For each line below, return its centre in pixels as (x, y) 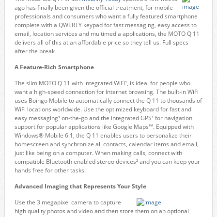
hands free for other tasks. (50, 170)
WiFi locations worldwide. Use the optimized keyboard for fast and (103, 109)
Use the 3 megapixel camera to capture (68, 202)
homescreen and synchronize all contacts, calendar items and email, (106, 144)
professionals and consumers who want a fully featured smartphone (106, 16)
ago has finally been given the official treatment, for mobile (93, 8)
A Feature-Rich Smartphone (54, 67)
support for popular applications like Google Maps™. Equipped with (104, 127)
